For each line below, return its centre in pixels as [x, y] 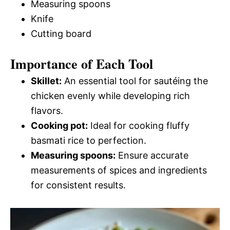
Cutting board [61, 34]
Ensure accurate [152, 155]
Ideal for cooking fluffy [139, 126]
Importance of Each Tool [82, 64]
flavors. [47, 111]
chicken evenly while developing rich [110, 96]
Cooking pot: [59, 126]
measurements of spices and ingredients [119, 170]
